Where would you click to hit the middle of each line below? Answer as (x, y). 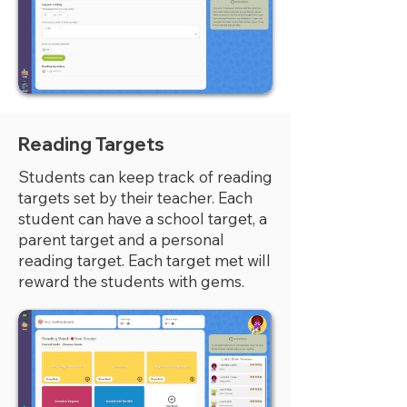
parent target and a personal (121, 239)
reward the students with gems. (131, 281)
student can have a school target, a (143, 218)
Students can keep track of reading (145, 177)
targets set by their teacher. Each (135, 198)
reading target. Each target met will (144, 260)
